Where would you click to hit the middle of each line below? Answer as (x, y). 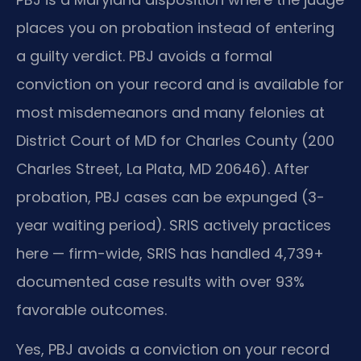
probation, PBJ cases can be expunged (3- (170, 197)
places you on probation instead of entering (175, 27)
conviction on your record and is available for (180, 84)
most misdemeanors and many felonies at (170, 112)
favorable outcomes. (91, 309)
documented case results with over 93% (160, 281)
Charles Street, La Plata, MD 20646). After (163, 168)
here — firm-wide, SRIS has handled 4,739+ (170, 253)
